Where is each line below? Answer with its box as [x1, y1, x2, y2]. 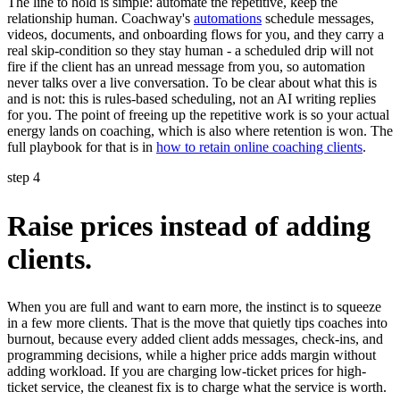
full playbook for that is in [7, 139, 156, 155]
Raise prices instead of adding [7, 209, 371, 242]
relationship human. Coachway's [7, 11, 194, 27]
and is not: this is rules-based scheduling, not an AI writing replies [7, 91, 376, 107]
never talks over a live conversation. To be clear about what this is [7, 75, 377, 91]
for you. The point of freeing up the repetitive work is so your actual [7, 107, 389, 123]
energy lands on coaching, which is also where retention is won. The [7, 123, 393, 139]
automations [194, 11, 262, 27]
